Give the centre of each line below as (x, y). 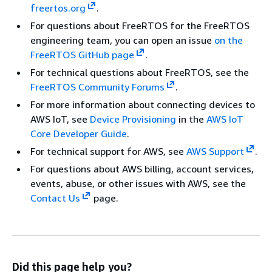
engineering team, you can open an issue (122, 40)
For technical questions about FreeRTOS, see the (140, 72)
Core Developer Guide (79, 134)
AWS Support (215, 151)
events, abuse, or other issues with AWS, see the (138, 183)
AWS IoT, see (60, 119)
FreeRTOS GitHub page (82, 55)
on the (229, 40)
